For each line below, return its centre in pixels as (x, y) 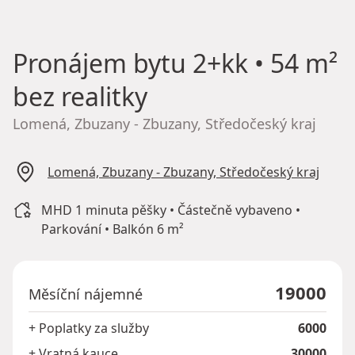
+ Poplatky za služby (89, 328)
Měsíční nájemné (86, 294)
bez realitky (80, 96)
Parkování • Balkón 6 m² (112, 229)
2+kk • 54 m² (262, 63)
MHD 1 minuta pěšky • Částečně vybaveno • (170, 210)
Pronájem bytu (99, 63)
